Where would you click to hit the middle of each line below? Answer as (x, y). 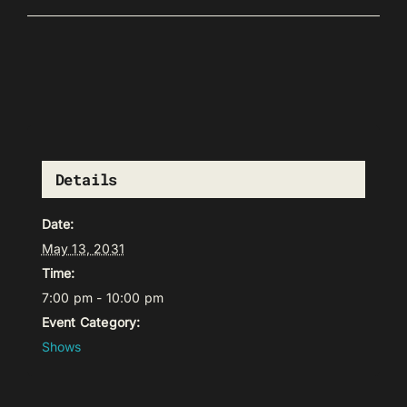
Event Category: (91, 323)
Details (86, 180)
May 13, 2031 (83, 249)
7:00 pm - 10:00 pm (103, 298)
